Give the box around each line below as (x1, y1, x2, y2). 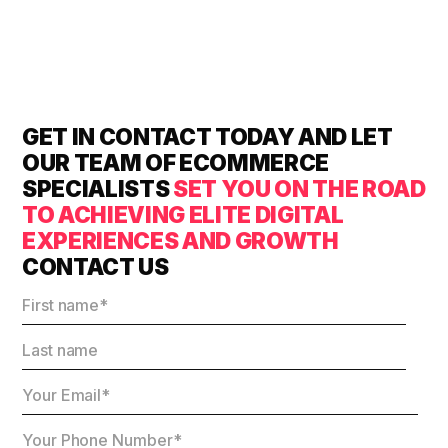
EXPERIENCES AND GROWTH (22, 226, 339, 254)
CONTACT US (22, 252, 169, 280)
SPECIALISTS (22, 174, 173, 202)
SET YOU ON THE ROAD (172, 174, 426, 202)
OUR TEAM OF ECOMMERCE (22, 148, 329, 176)
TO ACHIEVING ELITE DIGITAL (22, 200, 344, 228)
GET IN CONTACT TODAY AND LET (22, 122, 393, 150)
